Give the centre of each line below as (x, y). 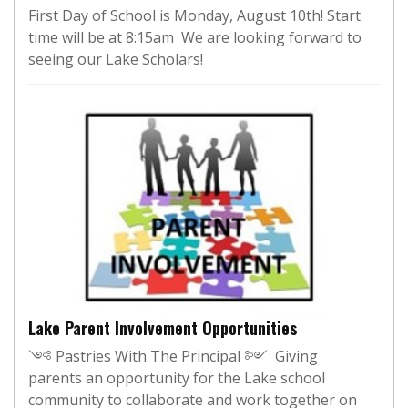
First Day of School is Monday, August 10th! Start (194, 15)
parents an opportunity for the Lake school (177, 377)
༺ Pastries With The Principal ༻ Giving (173, 356)
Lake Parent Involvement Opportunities (163, 327)
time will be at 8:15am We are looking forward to (195, 37)
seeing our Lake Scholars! (116, 59)
